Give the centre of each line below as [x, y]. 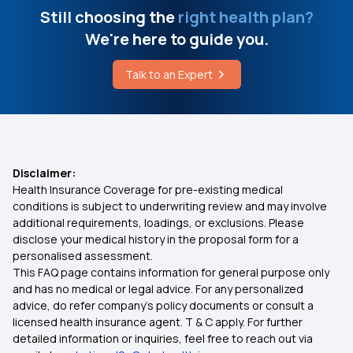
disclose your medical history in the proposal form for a [156, 239]
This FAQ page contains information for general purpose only [171, 272]
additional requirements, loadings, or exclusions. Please [158, 223]
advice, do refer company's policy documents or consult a [163, 305]
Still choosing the [107, 17]
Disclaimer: [44, 173]
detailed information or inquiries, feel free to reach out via [163, 338]
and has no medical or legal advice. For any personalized [158, 289]
